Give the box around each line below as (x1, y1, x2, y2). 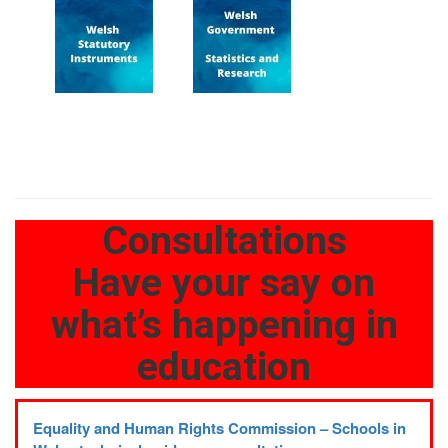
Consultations (101, 218, 347, 264)
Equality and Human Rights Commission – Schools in (33, 416, 406, 439)
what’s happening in (50, 302, 398, 348)
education (137, 344, 311, 390)
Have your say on (73, 260, 375, 306)
